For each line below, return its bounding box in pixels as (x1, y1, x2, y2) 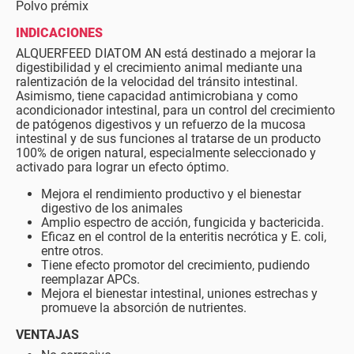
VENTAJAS (16, 326, 79, 342)
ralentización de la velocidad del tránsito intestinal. (16, 73, 298, 89)
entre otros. (41, 243, 104, 258)
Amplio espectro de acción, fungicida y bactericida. (41, 214, 324, 230)
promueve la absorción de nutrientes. (41, 299, 247, 315)
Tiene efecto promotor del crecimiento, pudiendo (41, 257, 310, 273)
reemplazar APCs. (41, 271, 140, 287)
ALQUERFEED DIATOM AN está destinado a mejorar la (16, 45, 316, 61)
